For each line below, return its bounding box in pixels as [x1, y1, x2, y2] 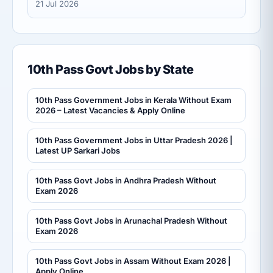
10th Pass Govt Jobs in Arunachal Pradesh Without [35, 216, 227, 226]
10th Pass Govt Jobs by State [27, 62, 194, 77]
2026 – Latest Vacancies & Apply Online [35, 105, 185, 116]
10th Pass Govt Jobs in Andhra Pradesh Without [35, 175, 216, 186]
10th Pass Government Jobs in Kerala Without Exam [35, 95, 232, 105]
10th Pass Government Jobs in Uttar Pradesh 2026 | [35, 135, 233, 146]
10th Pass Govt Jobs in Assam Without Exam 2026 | [35, 256, 231, 266]
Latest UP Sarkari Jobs [35, 146, 120, 156]
